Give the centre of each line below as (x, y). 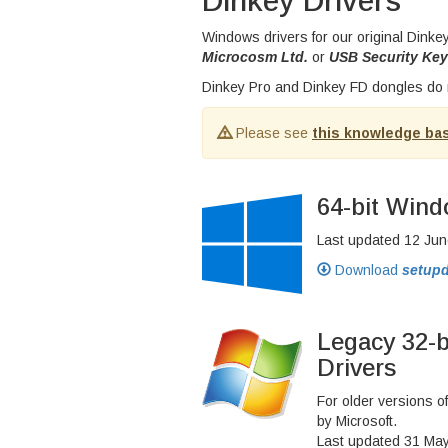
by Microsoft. (357, 421)
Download (366, 270)
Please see (272, 133)
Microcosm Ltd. (255, 57)
